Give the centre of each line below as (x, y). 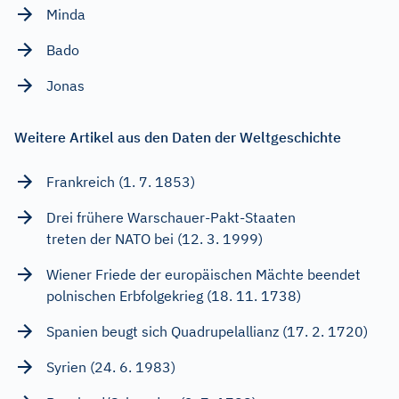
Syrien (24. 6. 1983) (111, 366)
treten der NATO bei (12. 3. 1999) (155, 238)
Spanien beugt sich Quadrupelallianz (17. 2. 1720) (207, 331)
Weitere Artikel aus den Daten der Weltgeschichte (178, 137)
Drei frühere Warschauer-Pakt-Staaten (171, 217)
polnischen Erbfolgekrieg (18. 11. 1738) (174, 295)
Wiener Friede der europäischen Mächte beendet (204, 274)
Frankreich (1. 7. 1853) (121, 181)
